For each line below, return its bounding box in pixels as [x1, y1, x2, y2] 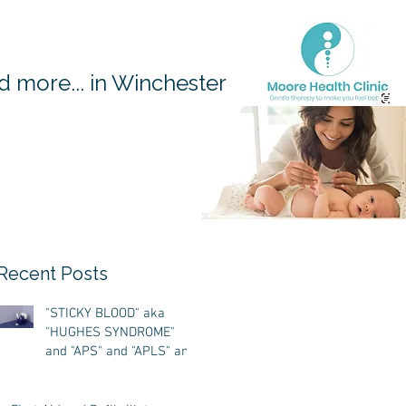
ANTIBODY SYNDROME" [45, 382, 179, 398]
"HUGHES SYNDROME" [45, 324, 175, 341]
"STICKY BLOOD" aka [45, 305, 165, 322]
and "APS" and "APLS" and [45, 343, 196, 360]
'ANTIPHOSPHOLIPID [45, 362, 164, 379]
